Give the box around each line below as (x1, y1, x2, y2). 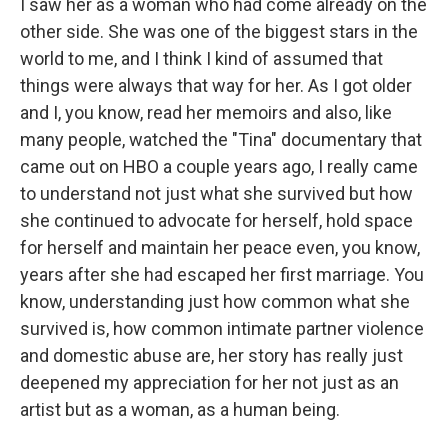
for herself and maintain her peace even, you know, (20, 237, 420, 259)
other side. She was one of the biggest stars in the (20, 21, 418, 43)
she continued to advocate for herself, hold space (20, 210, 413, 232)
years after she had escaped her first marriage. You (20, 264, 424, 286)
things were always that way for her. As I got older (20, 75, 412, 97)
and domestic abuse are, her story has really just (20, 345, 403, 367)
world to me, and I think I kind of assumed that (20, 48, 383, 70)
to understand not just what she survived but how (20, 183, 413, 205)
